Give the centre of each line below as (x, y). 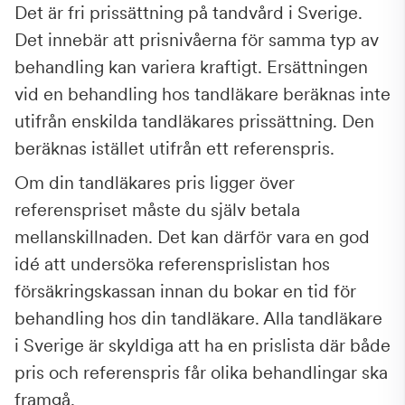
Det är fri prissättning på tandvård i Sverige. (188, 13)
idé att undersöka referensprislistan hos (172, 264)
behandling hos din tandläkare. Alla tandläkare (198, 319)
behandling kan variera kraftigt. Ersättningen (191, 67)
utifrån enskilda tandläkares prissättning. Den (194, 122)
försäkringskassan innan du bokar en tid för (185, 292)
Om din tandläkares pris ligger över (155, 183)
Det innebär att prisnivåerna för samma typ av (197, 40)
